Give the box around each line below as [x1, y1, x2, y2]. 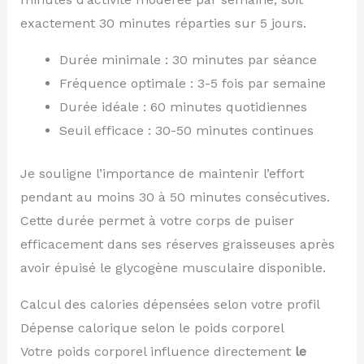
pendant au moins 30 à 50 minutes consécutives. [19, 188, 330, 205]
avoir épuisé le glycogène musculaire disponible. [19, 259, 326, 275]
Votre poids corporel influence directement [19, 343, 295, 359]
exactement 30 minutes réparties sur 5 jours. [19, 15, 306, 31]
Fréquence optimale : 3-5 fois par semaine [58, 75, 326, 91]
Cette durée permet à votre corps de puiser [19, 212, 294, 228]
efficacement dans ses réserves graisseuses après [19, 236, 335, 252]
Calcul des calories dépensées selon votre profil [19, 296, 320, 312]
